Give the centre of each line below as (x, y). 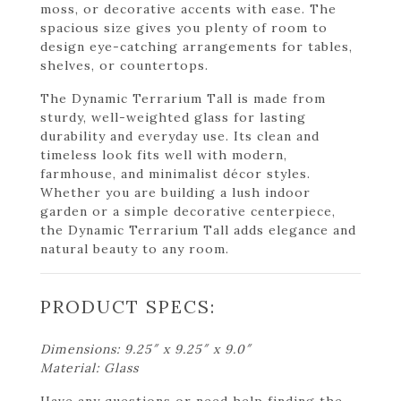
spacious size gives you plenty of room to (184, 27)
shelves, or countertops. (124, 65)
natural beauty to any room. (135, 248)
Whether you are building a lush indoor (175, 192)
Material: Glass (90, 367)
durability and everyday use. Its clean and (180, 136)
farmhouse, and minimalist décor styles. (175, 173)
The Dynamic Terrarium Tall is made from (183, 98)
